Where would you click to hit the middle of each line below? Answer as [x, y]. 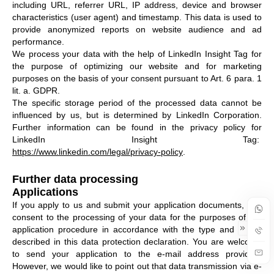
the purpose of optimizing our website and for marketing [137, 66]
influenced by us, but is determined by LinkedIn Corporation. [137, 115]
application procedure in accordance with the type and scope [137, 229]
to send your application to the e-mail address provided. [137, 254]
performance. [38, 41]
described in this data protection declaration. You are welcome [137, 241]
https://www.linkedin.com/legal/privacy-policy [98, 151]
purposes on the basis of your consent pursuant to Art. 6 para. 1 [137, 78]
